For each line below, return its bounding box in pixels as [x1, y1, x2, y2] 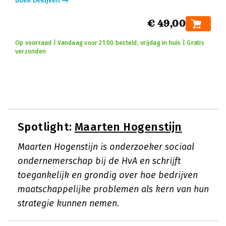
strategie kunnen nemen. [18, 198, 120, 209]
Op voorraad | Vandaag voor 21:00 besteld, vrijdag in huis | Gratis [15, 39, 204, 46]
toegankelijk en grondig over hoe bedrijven [18, 169, 198, 181]
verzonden [15, 48, 46, 55]
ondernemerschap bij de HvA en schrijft [18, 155, 181, 166]
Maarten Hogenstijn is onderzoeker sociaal [18, 141, 194, 152]
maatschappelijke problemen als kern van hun [18, 184, 209, 195]
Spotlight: [18, 120, 75, 134]
